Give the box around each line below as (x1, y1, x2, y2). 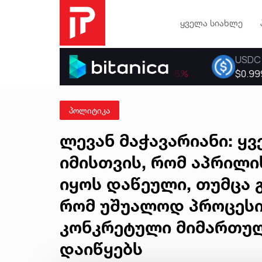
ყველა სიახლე (180, 17, 243, 29)
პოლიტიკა (69, 105, 110, 115)
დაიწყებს (60, 239, 143, 259)
